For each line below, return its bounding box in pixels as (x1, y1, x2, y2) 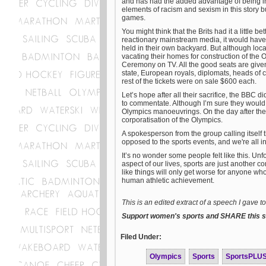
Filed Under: (121, 233, 161, 241)
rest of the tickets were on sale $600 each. (122, 77, 260, 85)
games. (122, 14, 145, 22)
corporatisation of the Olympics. (122, 116, 223, 124)
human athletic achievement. (122, 176, 214, 185)
